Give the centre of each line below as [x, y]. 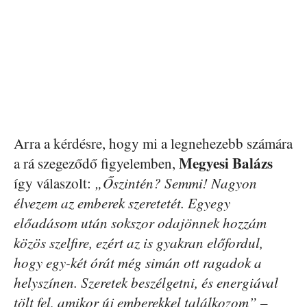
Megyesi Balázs [226, 163]
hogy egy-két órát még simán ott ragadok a [138, 263]
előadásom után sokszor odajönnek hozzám [140, 223]
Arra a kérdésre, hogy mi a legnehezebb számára [153, 144]
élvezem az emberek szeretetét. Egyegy [122, 203]
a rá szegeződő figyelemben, [96, 163]
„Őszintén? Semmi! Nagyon [176, 183]
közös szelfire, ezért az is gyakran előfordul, [138, 243]
